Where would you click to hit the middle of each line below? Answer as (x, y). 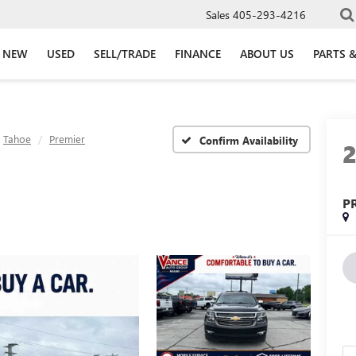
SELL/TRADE (125, 53)
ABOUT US (267, 53)
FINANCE (198, 53)
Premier (67, 139)
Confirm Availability (249, 140)
